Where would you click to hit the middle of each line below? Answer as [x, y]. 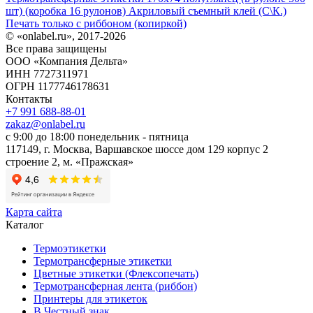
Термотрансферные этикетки [103, 261]
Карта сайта [34, 212]
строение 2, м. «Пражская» [70, 161]
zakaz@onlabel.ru [45, 124]
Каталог [25, 224]
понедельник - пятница [133, 136]
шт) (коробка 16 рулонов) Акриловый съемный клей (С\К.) [146, 10]
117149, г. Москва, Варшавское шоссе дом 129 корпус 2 [137, 149]
